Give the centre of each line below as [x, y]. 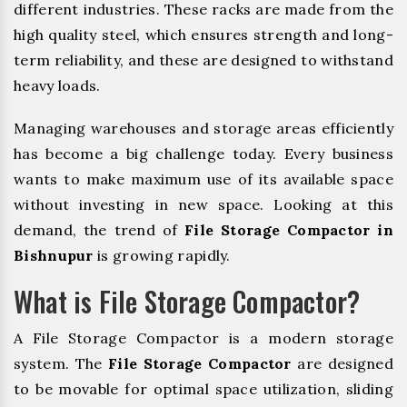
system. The [61, 363]
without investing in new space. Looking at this [203, 204]
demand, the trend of [99, 229]
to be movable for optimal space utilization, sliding [203, 388]
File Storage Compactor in [289, 229]
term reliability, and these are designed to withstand [203, 60]
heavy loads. [57, 85]
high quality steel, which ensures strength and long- [203, 34]
